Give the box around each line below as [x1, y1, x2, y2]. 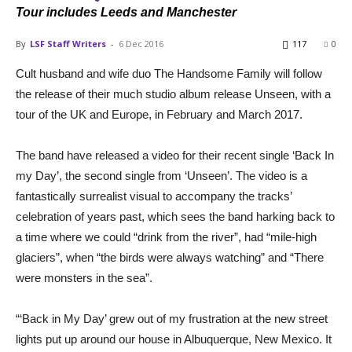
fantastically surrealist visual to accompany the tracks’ [16, 189, 291, 203]
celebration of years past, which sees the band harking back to [16, 209, 335, 223]
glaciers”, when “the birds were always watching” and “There [16, 250, 324, 264]
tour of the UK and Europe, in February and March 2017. [16, 107, 302, 121]
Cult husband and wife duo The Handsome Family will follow [16, 66, 322, 80]
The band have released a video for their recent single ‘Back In [16, 148, 334, 162]
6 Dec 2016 [119, 37, 163, 49]
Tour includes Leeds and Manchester [16, 5, 236, 19]
